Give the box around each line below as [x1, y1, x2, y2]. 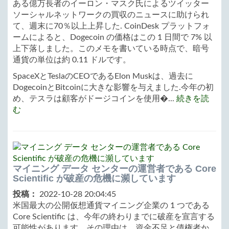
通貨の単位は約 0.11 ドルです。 [13, 55, 131, 64]
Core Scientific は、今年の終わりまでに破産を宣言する [13, 212, 215, 221]
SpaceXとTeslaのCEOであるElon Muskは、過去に [13, 72, 193, 80]
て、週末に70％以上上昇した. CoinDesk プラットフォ [13, 21, 210, 30]
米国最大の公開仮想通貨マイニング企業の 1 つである [13, 201, 210, 210]
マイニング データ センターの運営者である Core [13, 163, 216, 174]
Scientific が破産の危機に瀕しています [13, 173, 176, 184]
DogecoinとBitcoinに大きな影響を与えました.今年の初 [13, 83, 214, 91]
